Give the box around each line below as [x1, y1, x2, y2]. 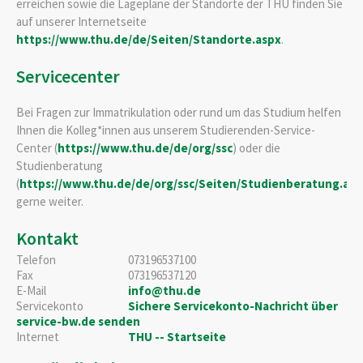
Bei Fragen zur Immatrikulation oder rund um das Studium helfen [16, 104, 341, 120]
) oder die [233, 139, 280, 156]
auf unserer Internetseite [16, 13, 147, 29]
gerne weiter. [16, 193, 83, 209]
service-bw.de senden [16, 313, 140, 329]
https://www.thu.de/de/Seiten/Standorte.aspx [16, 31, 281, 47]
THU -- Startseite [128, 328, 226, 344]
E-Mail [16, 282, 46, 298]
